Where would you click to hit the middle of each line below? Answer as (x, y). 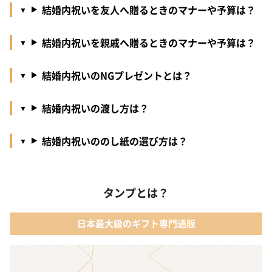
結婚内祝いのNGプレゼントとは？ (117, 75)
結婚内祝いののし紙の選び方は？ (114, 141)
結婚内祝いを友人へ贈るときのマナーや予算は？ (148, 9)
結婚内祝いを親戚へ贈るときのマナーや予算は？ (148, 42)
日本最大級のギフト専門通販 (136, 223)
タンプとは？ (136, 192)
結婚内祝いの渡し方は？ (95, 108)
